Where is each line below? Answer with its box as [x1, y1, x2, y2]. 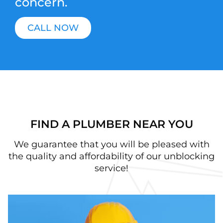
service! [95, 163, 128, 174]
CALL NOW [27, 22, 79, 33]
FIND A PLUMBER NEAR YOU [30, 117, 193, 131]
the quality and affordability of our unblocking [8, 151, 215, 162]
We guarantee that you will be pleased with [13, 139, 210, 150]
